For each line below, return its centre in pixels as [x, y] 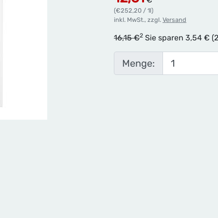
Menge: [138, 63]
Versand [174, 20]
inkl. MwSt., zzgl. [138, 20]
